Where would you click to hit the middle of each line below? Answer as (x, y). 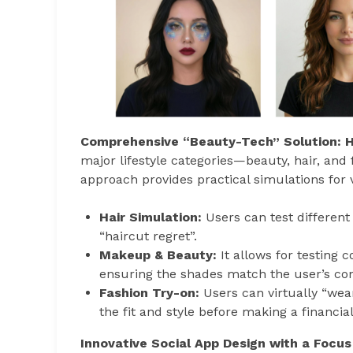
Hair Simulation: (150, 217)
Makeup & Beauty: (158, 255)
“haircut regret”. (148, 236)
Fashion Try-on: (149, 292)
